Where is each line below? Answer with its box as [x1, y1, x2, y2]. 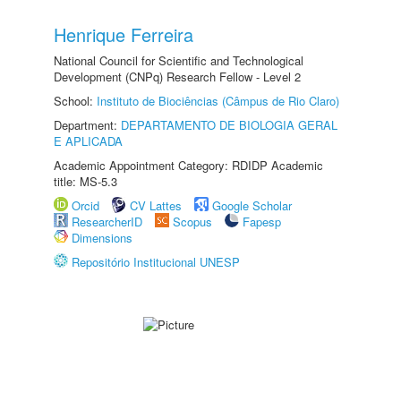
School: [54, 92, 97, 109]
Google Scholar [212, 197, 292, 214]
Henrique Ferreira [54, 21, 193, 47]
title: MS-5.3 [54, 173, 117, 190]
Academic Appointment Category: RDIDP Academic [54, 157, 323, 174]
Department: [54, 116, 121, 133]
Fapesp [243, 213, 281, 230]
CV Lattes [130, 197, 182, 214]
